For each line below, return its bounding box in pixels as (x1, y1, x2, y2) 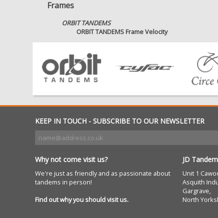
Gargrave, (182, 186, 211, 195)
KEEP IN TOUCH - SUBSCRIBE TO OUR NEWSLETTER (35, 116, 204, 126)
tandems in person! (35, 177, 92, 186)
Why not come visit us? (35, 154, 108, 164)
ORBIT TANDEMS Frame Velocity (76, 27, 167, 36)
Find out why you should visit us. (35, 195, 128, 204)
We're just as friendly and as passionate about (35, 168, 170, 178)
